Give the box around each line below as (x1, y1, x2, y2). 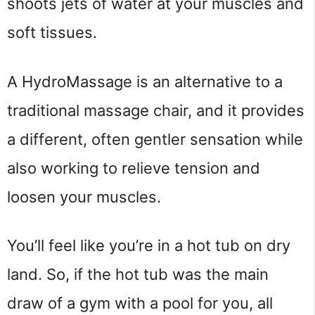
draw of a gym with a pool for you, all (7, 294, 273, 313)
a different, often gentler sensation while (7, 129, 303, 148)
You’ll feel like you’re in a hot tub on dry (7, 236, 290, 255)
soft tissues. (7, 23, 97, 42)
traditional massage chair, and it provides (7, 101, 304, 120)
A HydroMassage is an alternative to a (7, 72, 283, 91)
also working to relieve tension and (7, 158, 260, 177)
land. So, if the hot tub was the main (7, 265, 269, 284)
